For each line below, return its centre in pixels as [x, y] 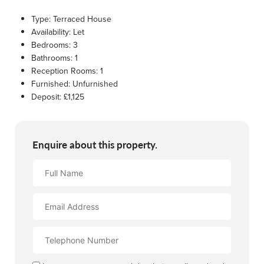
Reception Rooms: [65, 70]
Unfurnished [94, 83]
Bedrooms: [51, 44]
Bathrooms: [52, 57]
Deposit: [46, 96]
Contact [46, 232]
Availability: [51, 32]
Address [47, 211]
